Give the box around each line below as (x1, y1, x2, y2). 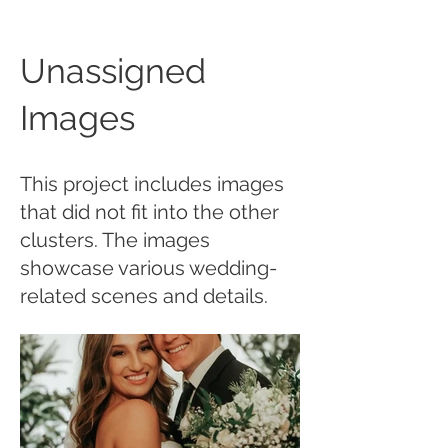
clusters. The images (20, 228, 210, 252)
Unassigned (20, 51, 206, 91)
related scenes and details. (20, 284, 268, 308)
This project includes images (20, 172, 284, 196)
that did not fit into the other (20, 200, 279, 224)
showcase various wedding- (20, 256, 277, 280)
